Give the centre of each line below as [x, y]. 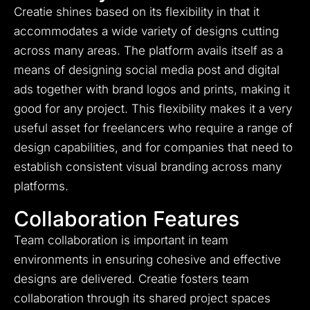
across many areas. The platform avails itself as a [148, 51]
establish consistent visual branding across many [148, 167]
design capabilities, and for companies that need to [153, 148]
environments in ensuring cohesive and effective [147, 260]
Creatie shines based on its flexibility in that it [137, 12]
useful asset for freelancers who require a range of [153, 128]
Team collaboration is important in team [121, 240]
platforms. [41, 186]
